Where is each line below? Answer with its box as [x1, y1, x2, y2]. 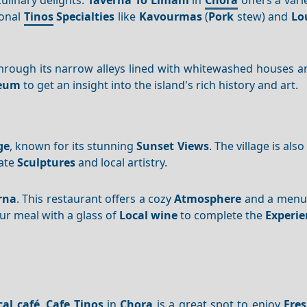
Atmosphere [174, 191, 242, 206]
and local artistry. [75, 155, 168, 171]
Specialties [56, 8, 115, 24]
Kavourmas [138, 8, 202, 24]
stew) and [234, 8, 292, 24]
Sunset [136, 138, 175, 154]
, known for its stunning [9, 138, 137, 154]
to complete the [177, 208, 266, 223]
